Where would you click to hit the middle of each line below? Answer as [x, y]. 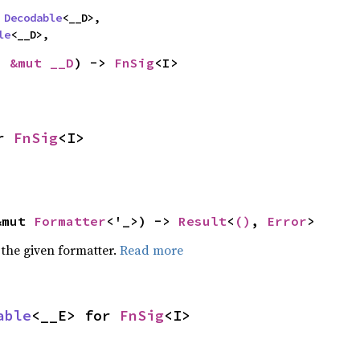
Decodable [33, 17]
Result [202, 221]
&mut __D [41, 62]
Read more [151, 250]
